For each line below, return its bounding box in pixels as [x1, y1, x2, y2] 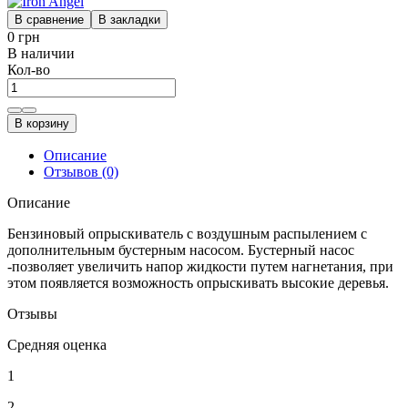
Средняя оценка [7, 336, 107, 352]
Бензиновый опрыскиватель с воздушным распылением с [7, 225, 367, 241]
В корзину [15, 116, 69, 130]
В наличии [7, 45, 75, 61]
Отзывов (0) [44, 163, 118, 179]
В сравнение [15, 12, 84, 26]
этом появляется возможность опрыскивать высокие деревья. [7, 274, 389, 291]
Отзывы [7, 305, 57, 321]
